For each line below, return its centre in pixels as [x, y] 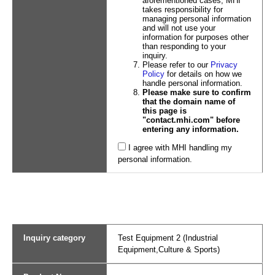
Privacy [224, 65]
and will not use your [179, 28]
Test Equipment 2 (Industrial [168, 238]
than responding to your [184, 46]
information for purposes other [195, 37]
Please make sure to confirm [196, 92]
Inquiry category [54, 238]
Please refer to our [176, 65]
